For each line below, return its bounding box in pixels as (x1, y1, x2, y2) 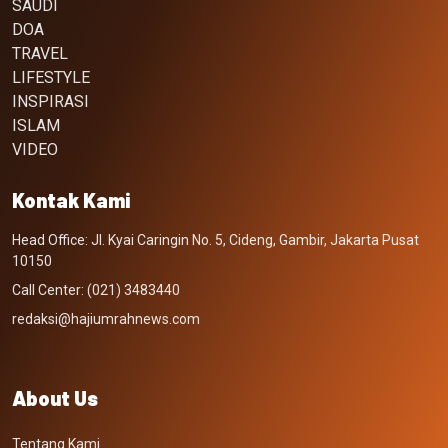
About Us (12, 386, 98, 411)
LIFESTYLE (12, 68, 90, 88)
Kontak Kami (12, 188, 130, 213)
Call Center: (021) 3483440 (12, 282, 180, 299)
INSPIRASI (12, 92, 89, 112)
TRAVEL (12, 44, 68, 64)
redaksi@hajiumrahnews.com (12, 311, 200, 328)
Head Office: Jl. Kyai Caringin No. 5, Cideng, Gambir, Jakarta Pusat (12, 232, 419, 249)
